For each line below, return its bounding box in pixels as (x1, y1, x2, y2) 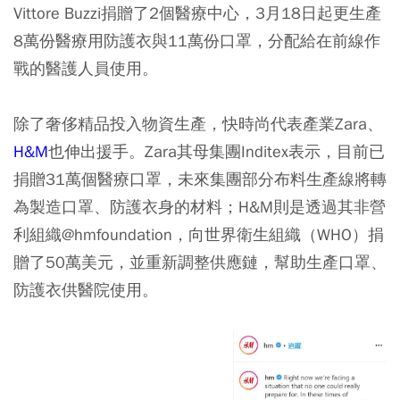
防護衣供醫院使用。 (13, 279, 158, 300)
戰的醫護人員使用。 (13, 57, 158, 79)
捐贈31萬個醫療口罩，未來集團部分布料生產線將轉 (13, 168, 387, 189)
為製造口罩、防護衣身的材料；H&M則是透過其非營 (13, 196, 386, 217)
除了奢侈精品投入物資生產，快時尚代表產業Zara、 (13, 112, 383, 134)
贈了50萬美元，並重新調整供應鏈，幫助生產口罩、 (13, 251, 387, 272)
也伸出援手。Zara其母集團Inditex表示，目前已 (48, 140, 385, 162)
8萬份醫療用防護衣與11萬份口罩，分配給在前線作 (13, 29, 380, 51)
